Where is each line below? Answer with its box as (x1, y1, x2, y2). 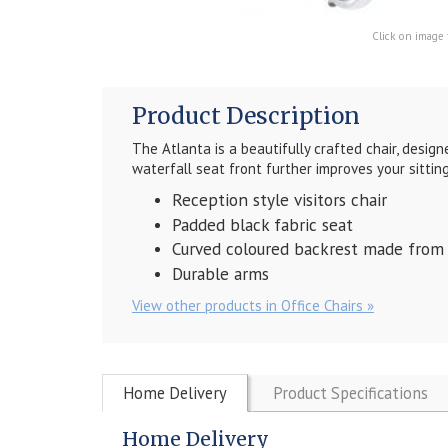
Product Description (132, 102, 360, 131)
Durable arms (172, 262, 269, 285)
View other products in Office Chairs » (132, 295, 374, 315)
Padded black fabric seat (172, 213, 353, 236)
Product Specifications (273, 381, 428, 404)
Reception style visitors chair (172, 189, 387, 212)
